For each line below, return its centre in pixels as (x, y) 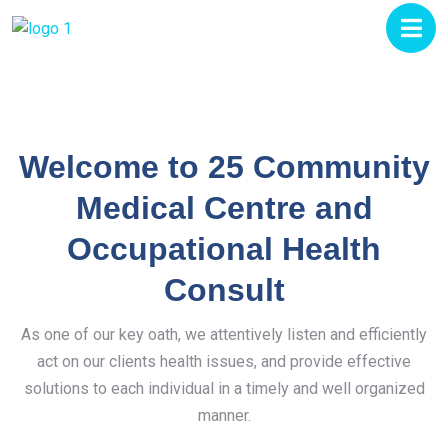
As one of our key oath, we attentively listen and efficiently (224, 335)
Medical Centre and (224, 208)
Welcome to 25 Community (224, 167)
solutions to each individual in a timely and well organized (224, 389)
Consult (224, 290)
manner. (224, 416)
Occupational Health (224, 249)
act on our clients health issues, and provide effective (224, 362)
